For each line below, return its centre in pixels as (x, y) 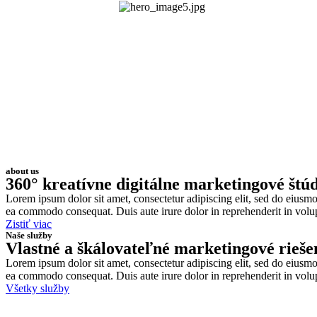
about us (22, 171)
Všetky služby (38, 288)
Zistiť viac (29, 224)
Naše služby (29, 235)
